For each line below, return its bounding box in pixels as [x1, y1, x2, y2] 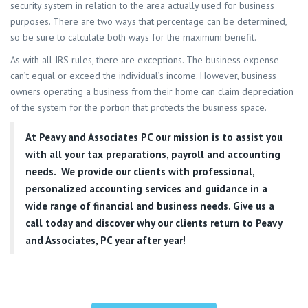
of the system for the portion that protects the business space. [10, 101, 267, 114]
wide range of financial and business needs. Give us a [25, 199, 274, 212]
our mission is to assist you [153, 130, 283, 144]
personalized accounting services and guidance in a [25, 181, 267, 195]
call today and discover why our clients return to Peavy [25, 216, 282, 230]
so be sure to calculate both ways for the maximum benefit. [10, 31, 256, 44]
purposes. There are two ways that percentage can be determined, [10, 15, 287, 28]
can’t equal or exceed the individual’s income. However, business [10, 69, 276, 82]
